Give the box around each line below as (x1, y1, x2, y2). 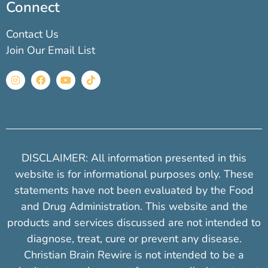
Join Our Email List (6, 43, 95, 58)
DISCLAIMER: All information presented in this (22, 151, 246, 166)
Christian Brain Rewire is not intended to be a (24, 248, 244, 263)
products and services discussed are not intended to (7, 215, 261, 230)
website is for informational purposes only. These (14, 167, 254, 182)
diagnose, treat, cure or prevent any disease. (26, 232, 242, 246)
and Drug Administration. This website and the (20, 199, 248, 214)
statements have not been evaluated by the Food (14, 183, 254, 198)
